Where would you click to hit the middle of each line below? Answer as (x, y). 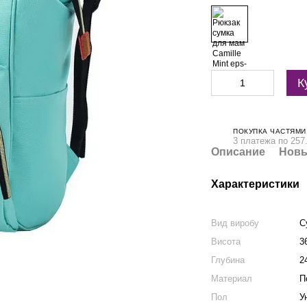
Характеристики (256, 184)
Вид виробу (235, 223)
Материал (232, 279)
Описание (238, 152)
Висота (226, 242)
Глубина (228, 260)
